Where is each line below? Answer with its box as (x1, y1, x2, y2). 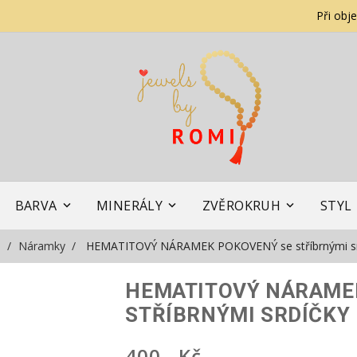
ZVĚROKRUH (202, 196, 281, 214)
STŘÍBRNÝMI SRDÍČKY (125, 302, 351, 327)
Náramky (18, 237, 65, 253)
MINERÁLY (96, 196, 163, 214)
